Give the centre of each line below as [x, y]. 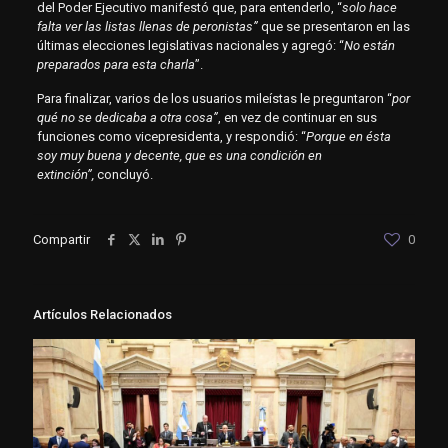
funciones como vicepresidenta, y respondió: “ [171, 137]
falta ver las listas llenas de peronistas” [148, 27]
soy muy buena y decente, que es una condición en [179, 156]
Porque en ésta [348, 137]
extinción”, [65, 175]
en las [392, 27]
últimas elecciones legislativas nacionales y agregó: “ [190, 46]
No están [369, 46]
